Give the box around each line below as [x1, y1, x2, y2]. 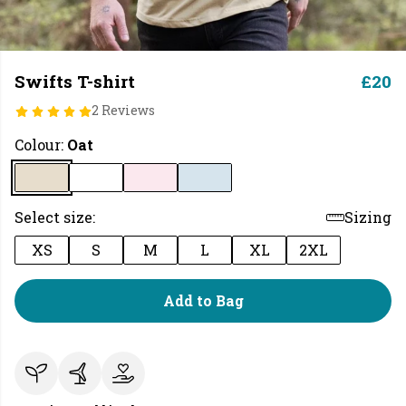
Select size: [14, 208, 95, 227]
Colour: [14, 135, 67, 154]
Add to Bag [162, 291, 244, 310]
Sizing [344, 208, 391, 227]
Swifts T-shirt [14, 70, 135, 92]
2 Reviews [91, 101, 155, 119]
